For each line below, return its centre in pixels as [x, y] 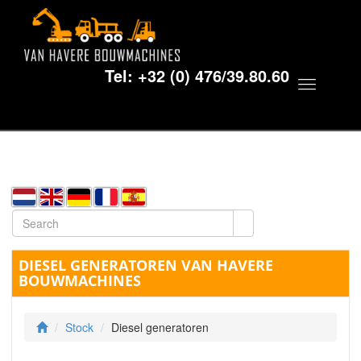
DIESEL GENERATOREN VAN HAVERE [146, 265]
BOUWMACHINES [80, 280]
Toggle [330, 89]
